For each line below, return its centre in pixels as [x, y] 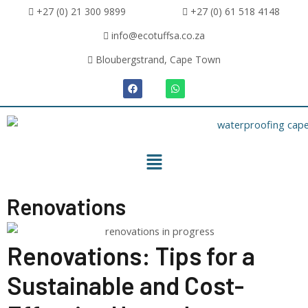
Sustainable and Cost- [125, 285]
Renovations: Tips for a [131, 255]
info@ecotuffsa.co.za [157, 35]
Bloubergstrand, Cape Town [157, 59]
